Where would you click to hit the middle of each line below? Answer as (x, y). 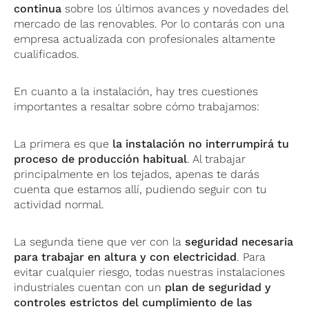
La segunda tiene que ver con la (100, 242)
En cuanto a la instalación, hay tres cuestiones (136, 92)
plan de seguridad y (218, 288)
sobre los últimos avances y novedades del (175, 9)
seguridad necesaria (239, 242)
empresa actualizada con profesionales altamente (145, 39)
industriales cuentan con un (90, 288)
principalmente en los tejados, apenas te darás (137, 175)
